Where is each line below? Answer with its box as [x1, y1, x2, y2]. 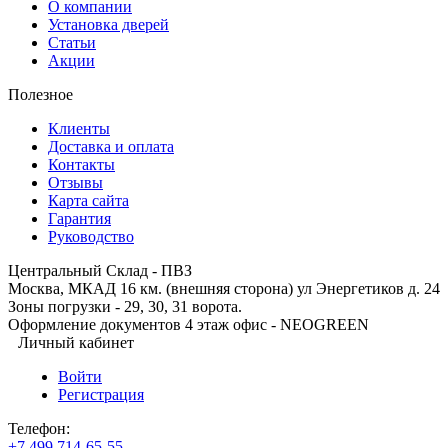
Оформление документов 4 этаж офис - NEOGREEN [8, 316, 369, 334]
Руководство [48, 228, 134, 246]
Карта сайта [48, 192, 129, 210]
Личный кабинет [18, 334, 134, 352]
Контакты [48, 156, 115, 174]
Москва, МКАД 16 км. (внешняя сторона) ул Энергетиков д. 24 [8, 280, 440, 298]
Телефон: [8, 420, 70, 438]
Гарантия [48, 210, 111, 228]
